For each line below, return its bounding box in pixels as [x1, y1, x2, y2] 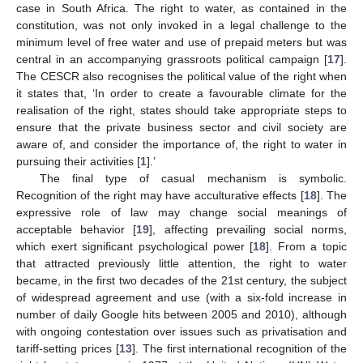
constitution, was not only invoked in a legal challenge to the [16, 19, 347, 32]
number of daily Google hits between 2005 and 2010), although [16, 308, 347, 322]
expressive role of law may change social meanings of [16, 206, 347, 220]
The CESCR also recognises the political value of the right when [16, 70, 347, 83]
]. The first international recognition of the [131, 342, 347, 356]
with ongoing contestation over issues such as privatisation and [16, 325, 347, 339]
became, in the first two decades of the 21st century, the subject [16, 274, 347, 288]
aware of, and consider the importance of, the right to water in [16, 138, 347, 152]
